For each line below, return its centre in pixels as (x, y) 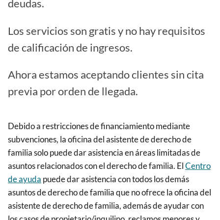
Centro (198, 166)
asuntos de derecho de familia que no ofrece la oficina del (110, 192)
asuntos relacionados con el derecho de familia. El (96, 166)
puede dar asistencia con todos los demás (115, 179)
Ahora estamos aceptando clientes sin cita (106, 75)
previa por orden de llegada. (75, 92)
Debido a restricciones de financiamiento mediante (99, 126)
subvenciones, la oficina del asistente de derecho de (100, 139)
